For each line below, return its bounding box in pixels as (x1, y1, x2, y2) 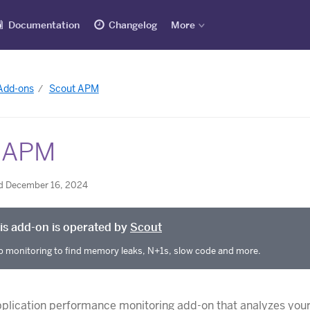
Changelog (109, 19, 157, 31)
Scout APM (48, 82, 99, 95)
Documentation (8, 19, 80, 31)
